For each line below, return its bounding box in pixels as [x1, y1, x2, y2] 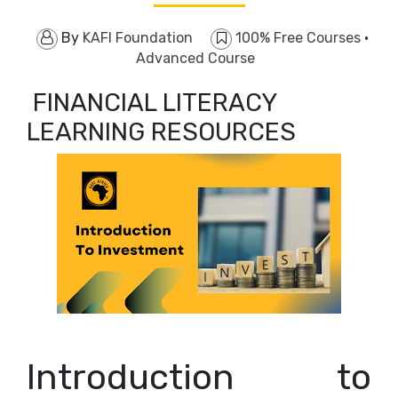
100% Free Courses [235, 29, 364, 46]
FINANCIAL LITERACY [27, 88, 276, 117]
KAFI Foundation [83, 29, 193, 46]
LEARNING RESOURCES [27, 117, 302, 147]
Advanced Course [136, 50, 255, 67]
